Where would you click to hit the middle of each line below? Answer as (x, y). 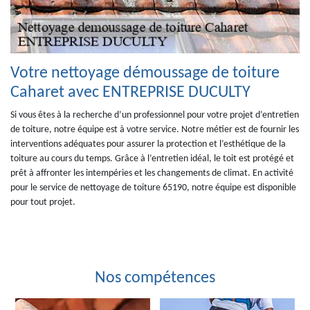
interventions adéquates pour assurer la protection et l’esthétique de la (148, 144)
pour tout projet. (43, 202)
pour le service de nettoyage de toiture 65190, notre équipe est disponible (153, 188)
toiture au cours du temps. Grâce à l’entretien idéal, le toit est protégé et (152, 159)
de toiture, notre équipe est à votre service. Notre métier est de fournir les (155, 130)
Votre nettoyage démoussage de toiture (145, 73)
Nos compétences (155, 278)
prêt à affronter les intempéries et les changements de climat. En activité (152, 173)
